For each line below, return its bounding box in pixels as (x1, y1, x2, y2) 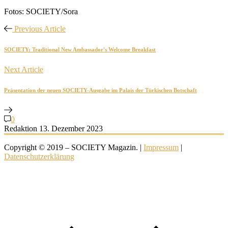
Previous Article (14, 24, 66, 33)
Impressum (144, 142, 179, 152)
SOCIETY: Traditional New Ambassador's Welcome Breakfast (4, 46, 156, 52)
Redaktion (4, 124, 37, 133)
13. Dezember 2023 (39, 124, 103, 133)
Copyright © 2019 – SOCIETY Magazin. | (4, 142, 144, 152)
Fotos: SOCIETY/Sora (4, 7, 78, 16)
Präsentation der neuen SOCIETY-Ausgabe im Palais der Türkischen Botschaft (4, 87, 197, 93)
